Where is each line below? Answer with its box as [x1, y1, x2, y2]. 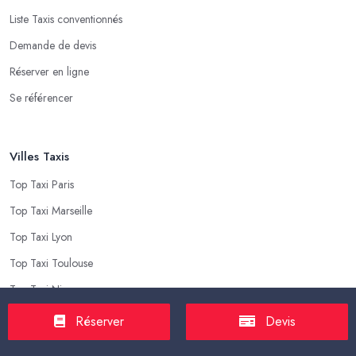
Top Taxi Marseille [10, 202, 92, 219]
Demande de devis [10, 37, 96, 53]
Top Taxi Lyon [10, 228, 72, 245]
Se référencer [10, 89, 73, 106]
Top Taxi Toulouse [10, 254, 93, 271]
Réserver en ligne [10, 63, 89, 79]
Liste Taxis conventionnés [10, 10, 122, 27]
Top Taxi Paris [10, 176, 74, 192]
